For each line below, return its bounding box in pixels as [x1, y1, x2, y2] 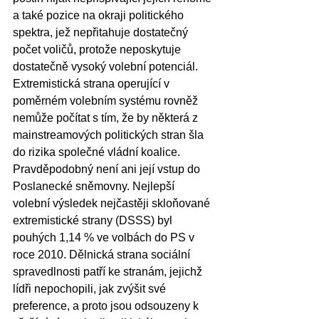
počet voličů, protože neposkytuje [13, 43, 184, 56]
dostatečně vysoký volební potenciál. [13, 60, 201, 73]
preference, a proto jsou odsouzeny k [13, 299, 202, 312]
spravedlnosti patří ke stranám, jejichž [13, 265, 205, 278]
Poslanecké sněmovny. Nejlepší [13, 179, 177, 192]
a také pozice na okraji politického [13, 9, 187, 21]
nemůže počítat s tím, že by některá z [13, 111, 201, 124]
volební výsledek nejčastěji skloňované [13, 197, 213, 209]
